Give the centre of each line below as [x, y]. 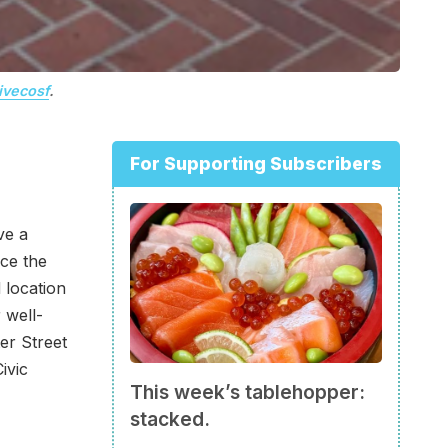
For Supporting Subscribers [256, 164]
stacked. [170, 419]
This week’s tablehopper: [247, 392]
